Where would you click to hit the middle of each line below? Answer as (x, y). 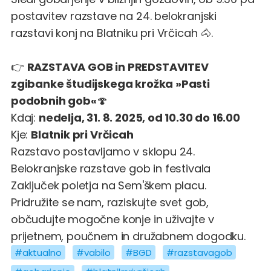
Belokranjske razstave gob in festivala (111, 168)
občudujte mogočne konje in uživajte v (113, 219)
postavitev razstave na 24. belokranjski (114, 16)
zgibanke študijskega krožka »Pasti (110, 83)
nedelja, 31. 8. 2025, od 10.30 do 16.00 (139, 117)
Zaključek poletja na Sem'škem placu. (109, 185)
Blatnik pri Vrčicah (82, 134)
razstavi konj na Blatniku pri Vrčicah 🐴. (112, 33)
